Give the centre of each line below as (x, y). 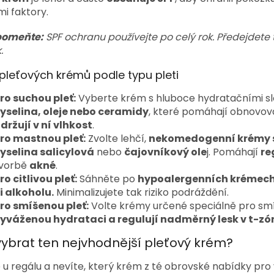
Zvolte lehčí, (117, 138)
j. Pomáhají (234, 152)
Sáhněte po (107, 179)
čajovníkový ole (165, 152)
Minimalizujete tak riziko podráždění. (141, 192)
